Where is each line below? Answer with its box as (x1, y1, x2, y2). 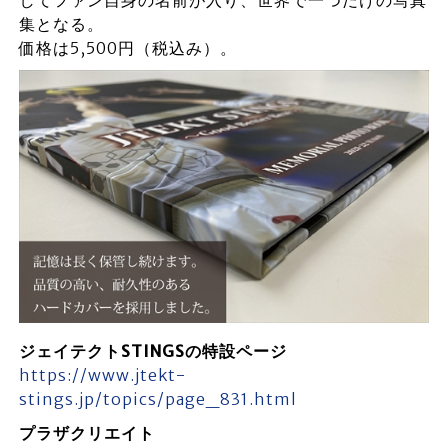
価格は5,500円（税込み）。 (18, 37, 237, 58)
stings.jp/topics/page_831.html (18, 388, 297, 409)
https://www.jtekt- (18, 364, 186, 385)
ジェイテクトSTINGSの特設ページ (18, 340, 287, 361)
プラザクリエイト (18, 422, 155, 443)
